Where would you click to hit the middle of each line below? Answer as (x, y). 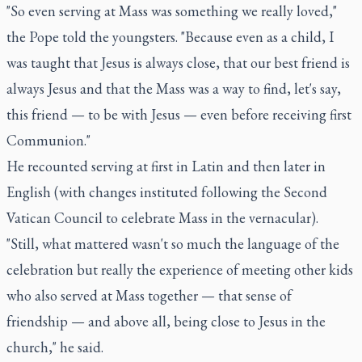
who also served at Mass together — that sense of (149, 295)
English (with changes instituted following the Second (167, 192)
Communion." (48, 140)
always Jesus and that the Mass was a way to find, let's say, (174, 88)
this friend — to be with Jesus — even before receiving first (179, 114)
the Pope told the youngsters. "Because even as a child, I (170, 36)
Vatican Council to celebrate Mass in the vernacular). (162, 217)
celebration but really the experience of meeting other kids (180, 269)
